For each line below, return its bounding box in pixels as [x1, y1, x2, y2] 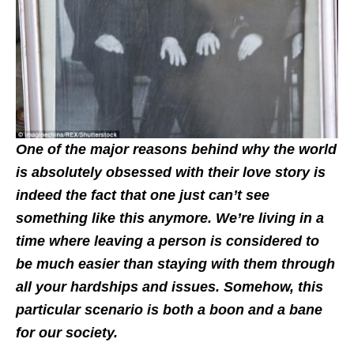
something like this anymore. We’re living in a [16, 210, 324, 227]
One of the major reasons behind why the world [16, 141, 337, 158]
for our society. [16, 325, 118, 341]
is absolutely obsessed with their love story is [16, 164, 326, 181]
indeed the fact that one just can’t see [16, 187, 269, 204]
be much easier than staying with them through [16, 256, 335, 273]
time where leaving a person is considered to [16, 233, 319, 250]
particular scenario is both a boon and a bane [16, 302, 322, 318]
